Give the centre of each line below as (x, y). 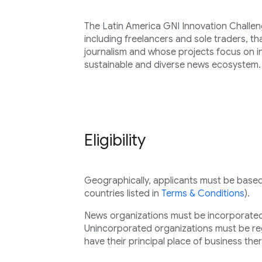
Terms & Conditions (203, 194)
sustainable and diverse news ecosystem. (172, 65)
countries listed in (123, 194)
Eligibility (115, 140)
